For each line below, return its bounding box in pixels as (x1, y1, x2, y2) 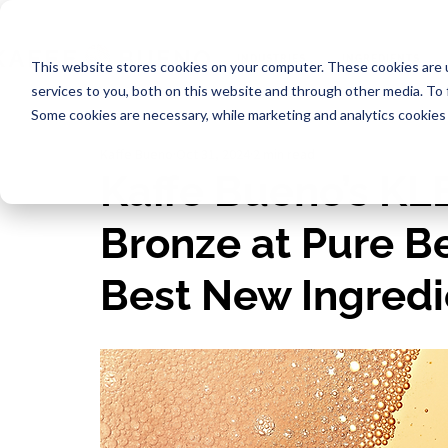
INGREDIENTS (341, 53, 420, 64)
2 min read (253, 145, 315, 165)
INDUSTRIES (236, 53, 306, 64)
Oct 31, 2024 (176, 145, 250, 165)
